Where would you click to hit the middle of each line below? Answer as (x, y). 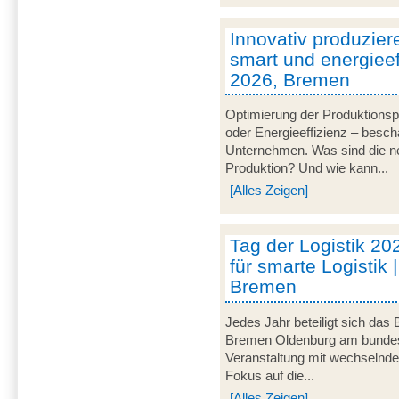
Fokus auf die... (270, 375)
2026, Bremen (290, 79)
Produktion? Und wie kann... (307, 169)
